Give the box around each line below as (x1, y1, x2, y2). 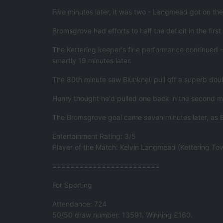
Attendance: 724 (52, 200, 107, 209)
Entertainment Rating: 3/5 (52, 132, 136, 141)
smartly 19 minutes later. (52, 56, 132, 65)
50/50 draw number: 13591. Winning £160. (52, 211, 193, 220)
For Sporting (52, 181, 93, 190)
